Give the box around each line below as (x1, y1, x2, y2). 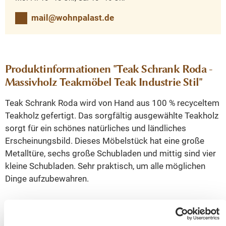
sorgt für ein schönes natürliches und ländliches (5, 123, 186, 134)
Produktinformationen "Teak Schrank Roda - (5, 63, 213, 76)
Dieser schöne (5, 202, 61, 213)
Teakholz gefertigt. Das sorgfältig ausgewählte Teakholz (5, 110, 218, 121)
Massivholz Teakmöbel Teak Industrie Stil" (5, 76, 203, 89)
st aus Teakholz (120, 202, 179, 213)
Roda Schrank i (61, 202, 120, 213)
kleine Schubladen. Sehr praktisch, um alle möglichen (5, 161, 205, 172)
